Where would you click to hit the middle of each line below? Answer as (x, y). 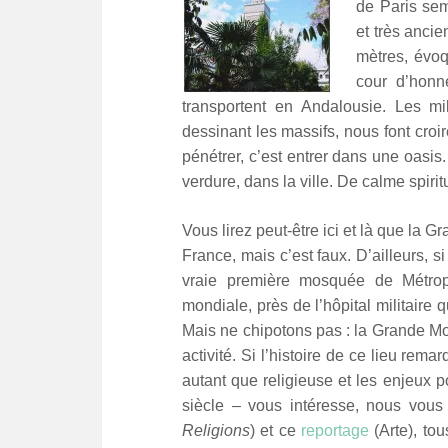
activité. (211, 355)
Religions (216, 430)
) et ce (275, 430)
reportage (334, 430)
